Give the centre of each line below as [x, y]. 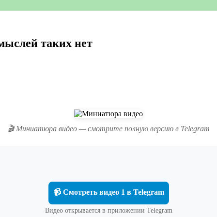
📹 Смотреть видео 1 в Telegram [108, 192]
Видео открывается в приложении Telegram [108, 210]
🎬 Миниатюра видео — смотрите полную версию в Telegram [108, 128]
